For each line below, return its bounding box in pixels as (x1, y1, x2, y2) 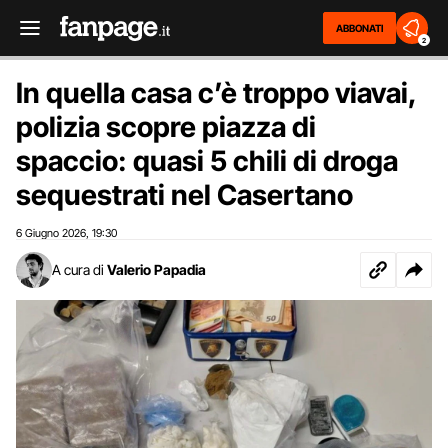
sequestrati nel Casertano (16, 178, 353, 212)
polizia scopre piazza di (16, 110, 316, 144)
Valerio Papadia (107, 261, 206, 278)
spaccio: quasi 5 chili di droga (16, 144, 398, 178)
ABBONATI (336, 22, 383, 34)
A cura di (52, 261, 104, 278)
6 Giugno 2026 (16, 226, 86, 240)
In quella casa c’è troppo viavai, (16, 76, 416, 110)
